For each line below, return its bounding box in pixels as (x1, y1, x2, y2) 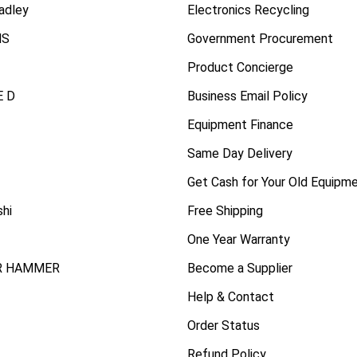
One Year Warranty (186, 231, 290, 247)
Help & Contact (186, 288, 274, 304)
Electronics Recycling (186, 2, 309, 18)
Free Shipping (186, 202, 263, 218)
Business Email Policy (186, 88, 308, 104)
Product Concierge (186, 59, 293, 75)
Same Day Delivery (186, 145, 292, 161)
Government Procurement (186, 30, 333, 46)
